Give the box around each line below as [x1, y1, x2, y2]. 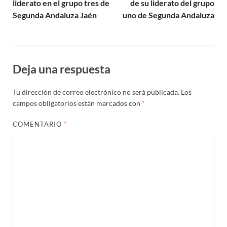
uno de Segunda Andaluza [123, 10, 214, 20]
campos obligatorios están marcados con [13, 99, 142, 108]
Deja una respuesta [13, 61, 110, 76]
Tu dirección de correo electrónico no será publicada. [13, 88, 179, 97]
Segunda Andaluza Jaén [13, 10, 97, 20]
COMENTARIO [13, 120, 64, 129]
